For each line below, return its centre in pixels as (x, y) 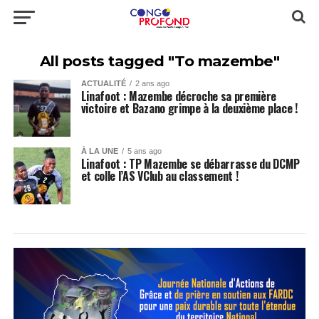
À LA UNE (99, 151)
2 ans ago (152, 83)
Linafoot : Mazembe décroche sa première (179, 96)
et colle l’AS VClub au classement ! (159, 176)
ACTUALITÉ (103, 83)
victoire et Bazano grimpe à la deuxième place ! (189, 108)
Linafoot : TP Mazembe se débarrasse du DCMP (190, 164)
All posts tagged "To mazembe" (159, 61)
